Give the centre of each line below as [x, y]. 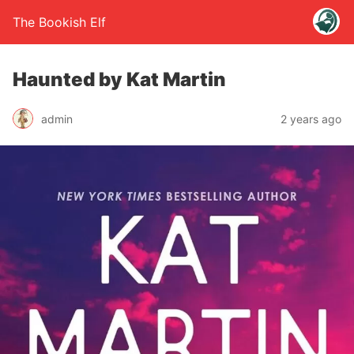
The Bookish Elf [59, 22]
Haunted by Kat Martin [119, 79]
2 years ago [311, 119]
